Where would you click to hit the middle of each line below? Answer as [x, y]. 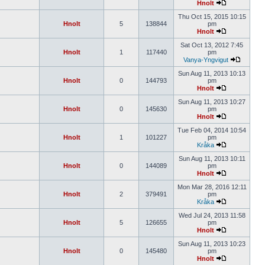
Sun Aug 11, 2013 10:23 [212, 244]
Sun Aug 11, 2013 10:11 [212, 159]
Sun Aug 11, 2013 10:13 [212, 73]
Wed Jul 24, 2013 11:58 [212, 215]
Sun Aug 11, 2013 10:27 [212, 102]
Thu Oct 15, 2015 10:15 [212, 17]
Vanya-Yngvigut [206, 60]
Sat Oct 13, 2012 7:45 [212, 45]
